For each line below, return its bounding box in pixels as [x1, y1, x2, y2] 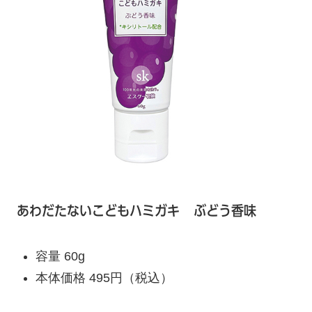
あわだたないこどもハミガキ [17, 203, 180, 217]
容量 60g [35, 249, 85, 264]
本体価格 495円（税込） [35, 270, 173, 285]
